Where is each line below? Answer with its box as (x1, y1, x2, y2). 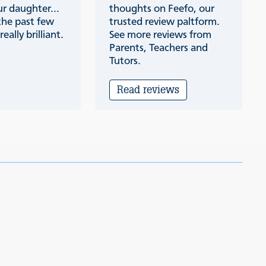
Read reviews (116, 83, 179, 97)
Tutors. (109, 56, 141, 67)
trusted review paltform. (109, 17, 220, 28)
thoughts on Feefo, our (109, 4, 214, 15)
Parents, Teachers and (109, 43, 208, 54)
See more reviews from (109, 30, 211, 41)
